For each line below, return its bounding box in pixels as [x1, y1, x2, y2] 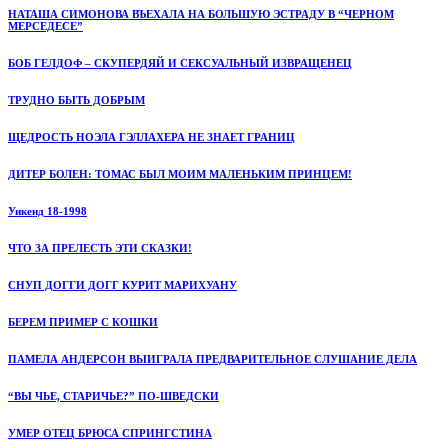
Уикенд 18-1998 [8, 204, 87, 217]
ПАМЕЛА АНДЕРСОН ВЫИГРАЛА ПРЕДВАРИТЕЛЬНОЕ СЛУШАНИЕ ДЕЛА [8, 352, 417, 365]
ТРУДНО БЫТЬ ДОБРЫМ [8, 93, 145, 106]
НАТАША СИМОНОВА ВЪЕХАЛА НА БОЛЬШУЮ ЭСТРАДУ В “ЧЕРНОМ [8, 7, 394, 20]
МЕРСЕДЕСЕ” [8, 19, 83, 32]
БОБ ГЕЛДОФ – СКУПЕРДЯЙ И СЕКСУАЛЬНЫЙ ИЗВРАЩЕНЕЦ [8, 56, 352, 69]
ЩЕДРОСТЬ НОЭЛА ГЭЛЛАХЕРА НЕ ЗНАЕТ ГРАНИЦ [8, 130, 295, 143]
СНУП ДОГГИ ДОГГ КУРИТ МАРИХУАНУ [8, 278, 237, 291]
